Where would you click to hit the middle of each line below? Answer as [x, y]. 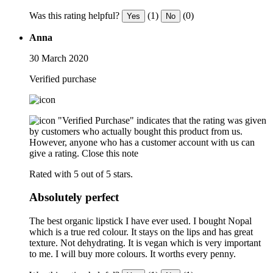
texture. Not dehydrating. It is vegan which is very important [145, 243]
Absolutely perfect [74, 197]
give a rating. [54, 153]
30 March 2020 [59, 58]
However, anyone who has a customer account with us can [142, 142]
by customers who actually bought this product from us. [136, 131]
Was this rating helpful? [74, 15]
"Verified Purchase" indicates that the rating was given [162, 120]
